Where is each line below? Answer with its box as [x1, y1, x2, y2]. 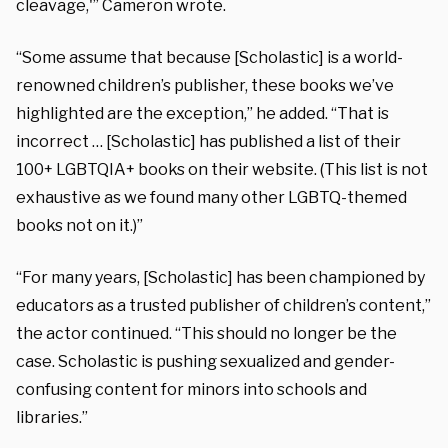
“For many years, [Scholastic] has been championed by [16, 267, 425, 287]
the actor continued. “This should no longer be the [16, 323, 397, 343]
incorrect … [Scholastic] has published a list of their [16, 131, 401, 151]
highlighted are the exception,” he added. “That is [16, 103, 389, 123]
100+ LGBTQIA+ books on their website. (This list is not [16, 159, 428, 179]
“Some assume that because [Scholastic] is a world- [16, 47, 403, 67]
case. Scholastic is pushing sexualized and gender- [16, 351, 395, 371]
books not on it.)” [16, 215, 143, 235]
